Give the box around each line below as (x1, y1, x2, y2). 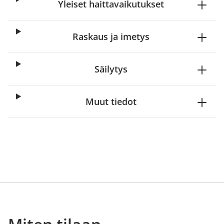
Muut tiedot (85, 95, 136, 107)
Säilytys (94, 63, 127, 75)
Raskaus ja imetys (72, 30, 149, 42)
